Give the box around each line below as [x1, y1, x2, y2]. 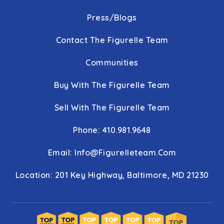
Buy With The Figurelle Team [54, 80, 170, 90]
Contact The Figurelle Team [55, 35, 168, 45]
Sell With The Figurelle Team [54, 102, 170, 113]
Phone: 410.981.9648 [73, 125, 151, 135]
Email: [47, 147, 75, 158]
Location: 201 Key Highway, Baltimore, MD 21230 [15, 170, 209, 180]
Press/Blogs [87, 12, 137, 23]
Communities [85, 57, 138, 68]
